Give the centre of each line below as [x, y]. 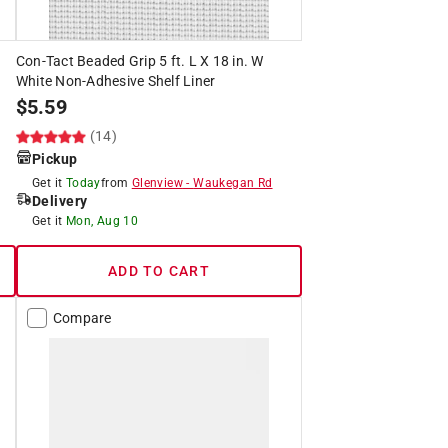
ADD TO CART [159, 270]
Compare [82, 317]
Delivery [59, 200]
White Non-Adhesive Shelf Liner [115, 80]
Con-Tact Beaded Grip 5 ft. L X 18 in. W [139, 60]
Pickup [54, 158]
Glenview [157, 182]
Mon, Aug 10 [102, 220]
